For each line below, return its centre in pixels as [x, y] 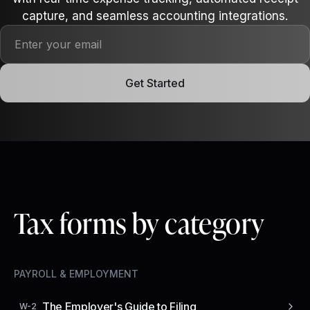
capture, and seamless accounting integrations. [155, 16]
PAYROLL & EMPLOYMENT [76, 273]
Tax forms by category [139, 222]
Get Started [155, 83]
